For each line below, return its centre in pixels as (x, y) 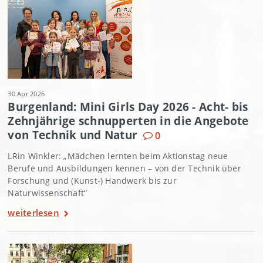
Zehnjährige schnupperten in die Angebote (128, 120)
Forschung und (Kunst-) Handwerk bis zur (92, 180)
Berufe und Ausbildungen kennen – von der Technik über (124, 168)
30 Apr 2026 (26, 93)
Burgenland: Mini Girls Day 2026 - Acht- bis (128, 106)
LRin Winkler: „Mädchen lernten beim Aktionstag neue (118, 156)
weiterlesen (33, 212)
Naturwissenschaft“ (48, 193)
